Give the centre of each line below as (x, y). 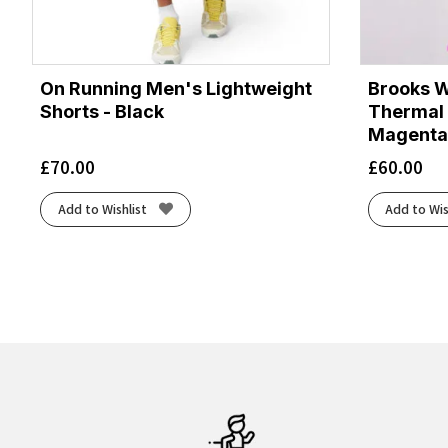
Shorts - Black (102, 111)
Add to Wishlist (102, 209)
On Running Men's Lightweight (176, 88)
